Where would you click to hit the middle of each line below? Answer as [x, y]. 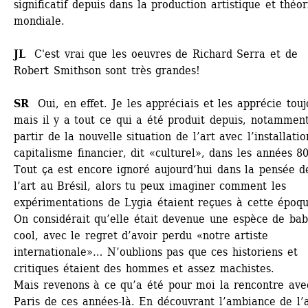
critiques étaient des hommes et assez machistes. [144, 268]
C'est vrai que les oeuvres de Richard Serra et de [164, 54]
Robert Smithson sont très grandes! [107, 70]
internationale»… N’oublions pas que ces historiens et [156, 252]
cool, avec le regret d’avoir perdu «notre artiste [141, 235]
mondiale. [39, 21]
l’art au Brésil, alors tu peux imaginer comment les [150, 186]
